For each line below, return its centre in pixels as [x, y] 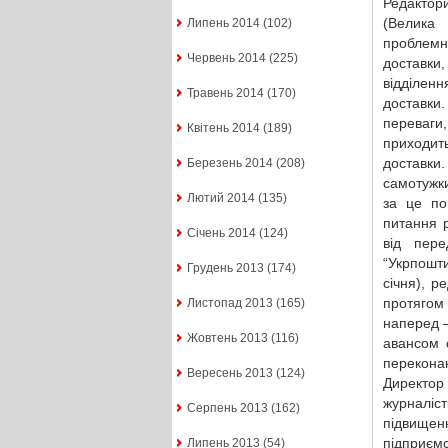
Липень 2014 [223, 23]
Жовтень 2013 [227, 338]
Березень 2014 [229, 163]
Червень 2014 [226, 58]
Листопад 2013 [229, 303]
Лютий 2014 [220, 198]
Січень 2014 [221, 233]
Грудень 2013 [225, 268]
